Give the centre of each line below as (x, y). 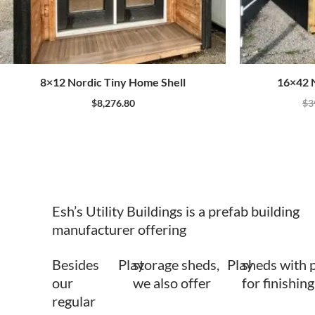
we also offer (172, 282)
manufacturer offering (119, 229)
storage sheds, (176, 264)
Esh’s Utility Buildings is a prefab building (176, 211)
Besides (76, 264)
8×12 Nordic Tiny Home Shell (113, 82)
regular (74, 301)
